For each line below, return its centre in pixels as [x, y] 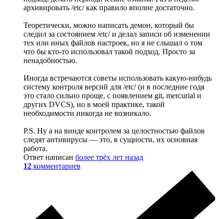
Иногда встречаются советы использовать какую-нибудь [118, 78]
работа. [35, 149]
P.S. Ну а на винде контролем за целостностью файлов [114, 131]
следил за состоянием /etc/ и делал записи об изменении [117, 34]
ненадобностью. [50, 61]
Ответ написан [49, 157]
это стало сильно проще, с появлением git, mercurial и [112, 96]
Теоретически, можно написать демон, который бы [109, 25]
